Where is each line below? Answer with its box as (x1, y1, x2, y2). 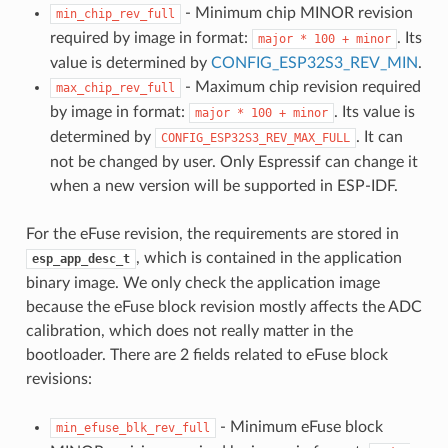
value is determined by (49, 54, 211, 71)
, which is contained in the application (135, 249, 402, 266)
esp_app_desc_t (31, 251, 130, 266)
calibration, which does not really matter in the (25, 322, 353, 339)
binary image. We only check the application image (25, 274, 380, 291)
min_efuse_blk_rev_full (55, 420, 210, 435)
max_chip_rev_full (55, 80, 175, 95)
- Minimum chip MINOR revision (180, 4, 413, 21)
